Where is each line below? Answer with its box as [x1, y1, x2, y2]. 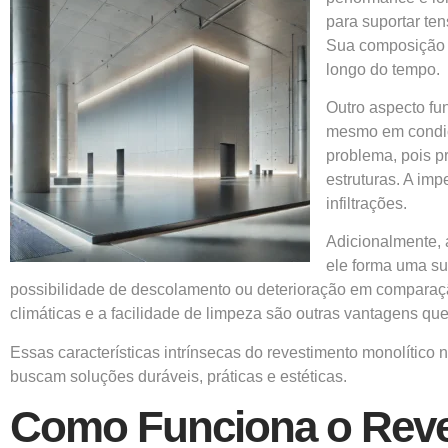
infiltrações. [326, 195, 407, 212]
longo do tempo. [326, 60, 440, 78]
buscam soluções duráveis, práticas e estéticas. [10, 367, 347, 385]
